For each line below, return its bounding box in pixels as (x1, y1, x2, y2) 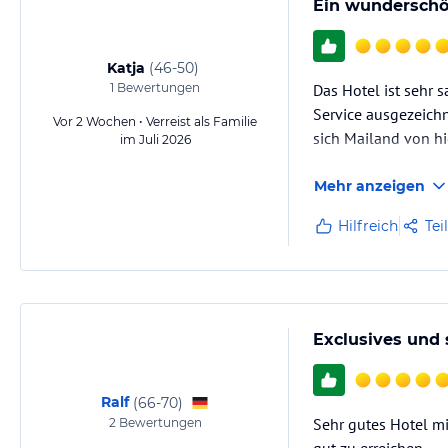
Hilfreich (338, 217, 398, 235)
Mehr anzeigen (314, 177, 425, 195)
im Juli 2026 (119, 132, 191, 147)
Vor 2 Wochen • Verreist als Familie (53, 114, 257, 129)
